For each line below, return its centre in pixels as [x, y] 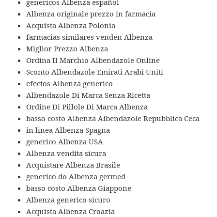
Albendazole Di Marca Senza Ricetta [88, 95]
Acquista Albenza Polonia [71, 25]
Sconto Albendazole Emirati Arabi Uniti [95, 72]
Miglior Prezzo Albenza [67, 49]
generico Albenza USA [65, 142]
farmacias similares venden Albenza [90, 37]
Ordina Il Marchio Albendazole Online [93, 60]
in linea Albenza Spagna [68, 130]
